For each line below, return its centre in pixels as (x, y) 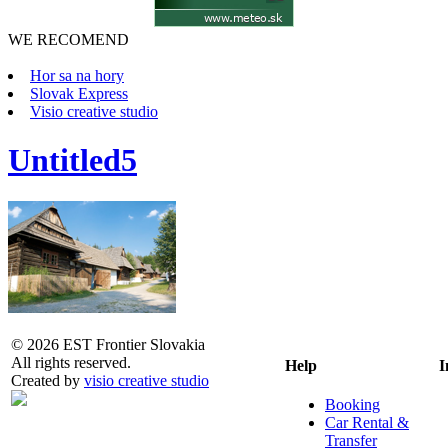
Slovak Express (79, 93)
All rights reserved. (71, 362)
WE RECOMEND (68, 39)
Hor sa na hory (77, 75)
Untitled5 (72, 160)
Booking (352, 405)
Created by (47, 380)
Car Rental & (367, 423)
